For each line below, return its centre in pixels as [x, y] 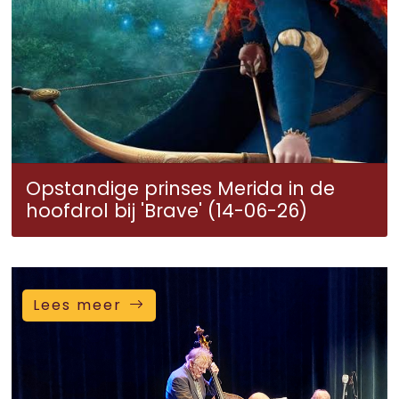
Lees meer [77, 305]
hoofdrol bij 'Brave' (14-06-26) [167, 211]
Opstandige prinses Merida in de [180, 188]
